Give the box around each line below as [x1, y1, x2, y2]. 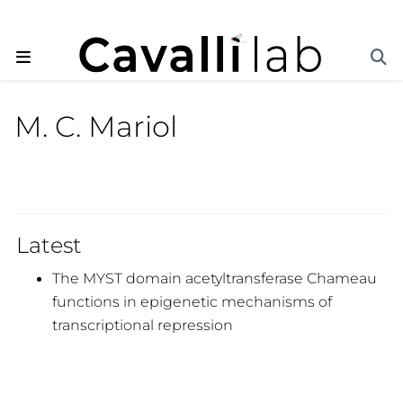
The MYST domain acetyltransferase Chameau [51, 268, 377, 287]
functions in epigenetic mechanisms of [51, 291, 332, 310]
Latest [15, 231, 82, 258]
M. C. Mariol [14, 109, 178, 145]
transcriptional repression [51, 315, 233, 334]
